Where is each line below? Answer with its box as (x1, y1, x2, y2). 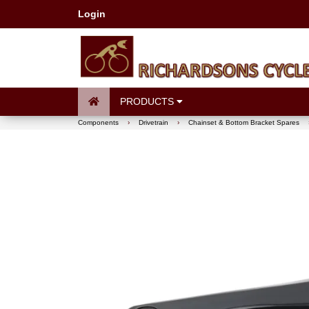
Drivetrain (138, 119, 168, 126)
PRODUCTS (119, 96, 177, 107)
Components (77, 119, 119, 126)
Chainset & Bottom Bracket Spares (188, 119, 299, 126)
